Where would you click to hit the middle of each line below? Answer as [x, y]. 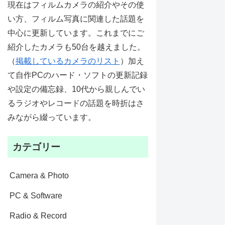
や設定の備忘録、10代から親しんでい [76, 89]
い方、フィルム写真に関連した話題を [76, 19]
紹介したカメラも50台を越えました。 [76, 47]
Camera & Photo [39, 175]
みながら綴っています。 [51, 118]
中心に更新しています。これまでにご [76, 33]
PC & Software [36, 195]
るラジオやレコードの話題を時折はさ [76, 103]
